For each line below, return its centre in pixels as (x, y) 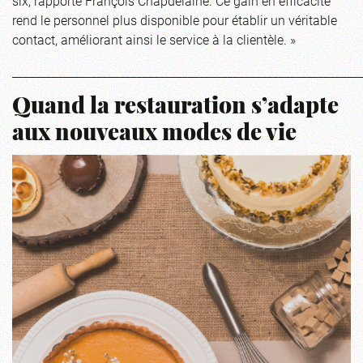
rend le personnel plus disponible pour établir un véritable (175, 20)
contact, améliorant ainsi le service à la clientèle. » (154, 40)
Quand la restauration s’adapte (175, 108)
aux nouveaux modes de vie (154, 135)
